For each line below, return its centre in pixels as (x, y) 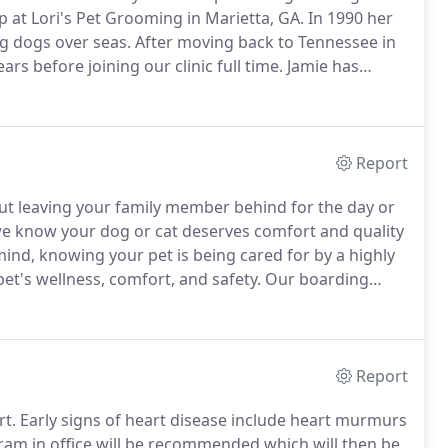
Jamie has (321, 66)
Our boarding (315, 279)
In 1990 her (348, 18)
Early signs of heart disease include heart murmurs (211, 420)
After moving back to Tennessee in (263, 42)
